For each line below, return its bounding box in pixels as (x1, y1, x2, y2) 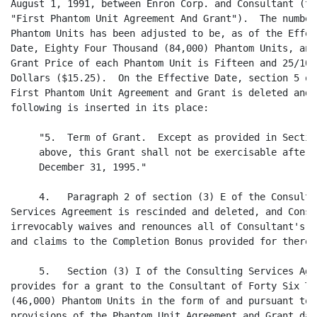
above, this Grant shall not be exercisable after (11, 146, 311, 158)
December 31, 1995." (11, 161, 146, 173)
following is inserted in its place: (11, 102, 209, 113)
